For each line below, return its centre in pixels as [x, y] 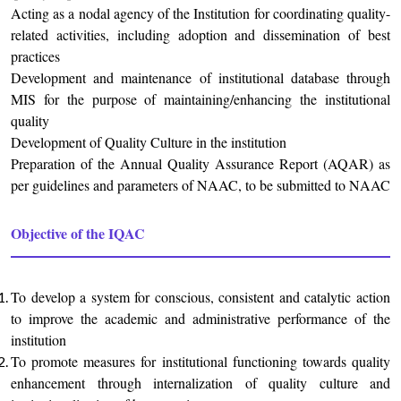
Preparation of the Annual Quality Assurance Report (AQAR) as [200, 164]
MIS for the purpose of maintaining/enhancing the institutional [200, 99]
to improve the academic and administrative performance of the [200, 319]
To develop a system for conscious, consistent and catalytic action [200, 297]
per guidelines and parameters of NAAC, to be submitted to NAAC [200, 185]
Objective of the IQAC [78, 234]
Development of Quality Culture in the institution [149, 142]
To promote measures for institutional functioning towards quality [200, 362]
